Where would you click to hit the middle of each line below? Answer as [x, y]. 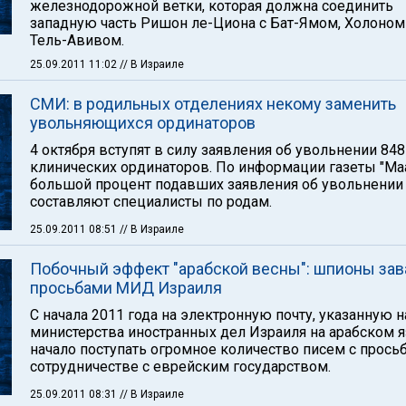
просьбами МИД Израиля [126, 288]
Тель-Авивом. [77, 40]
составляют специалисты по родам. [151, 202]
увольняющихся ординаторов [143, 123]
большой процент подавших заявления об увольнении [217, 184]
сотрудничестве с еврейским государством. [180, 367]
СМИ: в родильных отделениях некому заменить [213, 104]
